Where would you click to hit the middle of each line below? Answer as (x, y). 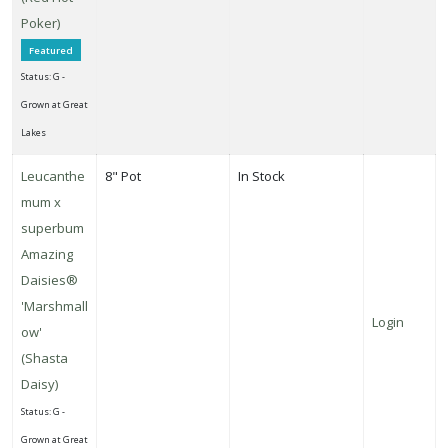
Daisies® (49, 279)
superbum (52, 227)
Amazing (47, 253)
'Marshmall (54, 305)
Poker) (40, 22)
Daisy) (39, 383)
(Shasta (44, 357)
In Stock (261, 175)
